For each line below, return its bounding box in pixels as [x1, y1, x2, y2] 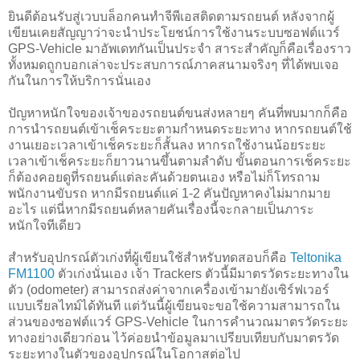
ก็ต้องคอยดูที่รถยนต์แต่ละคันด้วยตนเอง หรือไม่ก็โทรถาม [8, 170, 320, 184]
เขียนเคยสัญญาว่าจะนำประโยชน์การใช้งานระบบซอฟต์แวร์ [8, 25, 340, 39]
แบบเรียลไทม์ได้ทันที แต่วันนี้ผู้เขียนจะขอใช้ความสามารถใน [8, 298, 340, 313]
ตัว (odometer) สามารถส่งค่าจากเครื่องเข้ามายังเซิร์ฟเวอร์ [8, 282, 329, 297]
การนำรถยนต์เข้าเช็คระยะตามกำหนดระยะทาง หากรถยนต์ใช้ [8, 121, 352, 136]
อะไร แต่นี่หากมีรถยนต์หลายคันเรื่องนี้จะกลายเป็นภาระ [8, 202, 314, 216]
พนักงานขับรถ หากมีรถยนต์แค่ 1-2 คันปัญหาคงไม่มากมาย [8, 186, 330, 200]
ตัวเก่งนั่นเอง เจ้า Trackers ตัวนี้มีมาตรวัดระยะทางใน [55, 266, 349, 280]
